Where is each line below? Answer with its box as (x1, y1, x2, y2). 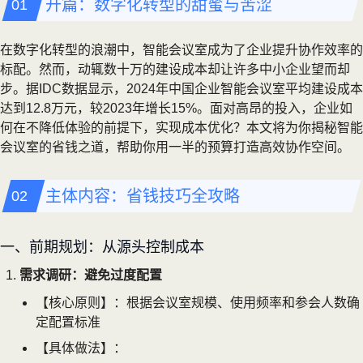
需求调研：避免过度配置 (19, 267, 162, 282)
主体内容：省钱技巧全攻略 (45, 186, 240, 205)
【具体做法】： (36, 340, 126, 355)
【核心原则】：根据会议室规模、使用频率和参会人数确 (36, 295, 360, 310)
